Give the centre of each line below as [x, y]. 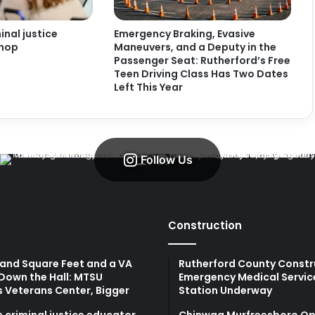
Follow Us [167, 159]
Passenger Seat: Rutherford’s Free [202, 61]
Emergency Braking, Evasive [184, 34]
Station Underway [225, 291]
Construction [205, 226]
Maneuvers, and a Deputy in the [195, 47]
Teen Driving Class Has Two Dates [201, 74]
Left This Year [148, 88]
